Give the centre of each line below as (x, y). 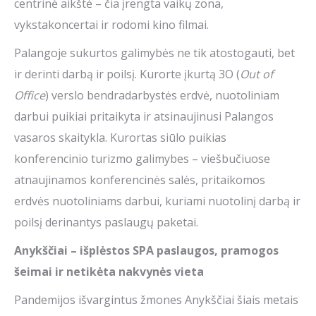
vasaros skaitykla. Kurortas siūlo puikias (120, 138)
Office (30, 96)
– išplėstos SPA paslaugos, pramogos (173, 251)
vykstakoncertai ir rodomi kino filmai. (113, 25)
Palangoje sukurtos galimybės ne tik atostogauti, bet (154, 53)
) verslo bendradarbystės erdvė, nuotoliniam (162, 96)
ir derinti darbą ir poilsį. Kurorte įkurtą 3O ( (127, 74)
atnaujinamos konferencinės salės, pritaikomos (140, 180)
